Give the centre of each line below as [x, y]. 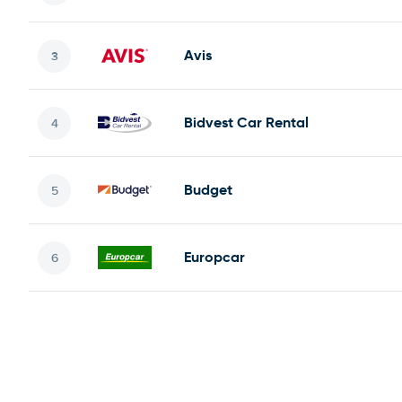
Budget [208, 190]
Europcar [214, 257]
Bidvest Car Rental [246, 122]
